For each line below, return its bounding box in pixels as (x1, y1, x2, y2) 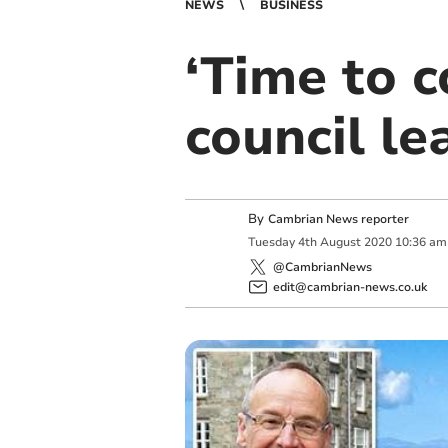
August (319, 234, 361, 251)
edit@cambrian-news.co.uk (272, 278, 427, 295)
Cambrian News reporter (267, 211, 409, 227)
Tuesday (247, 234, 295, 251)
